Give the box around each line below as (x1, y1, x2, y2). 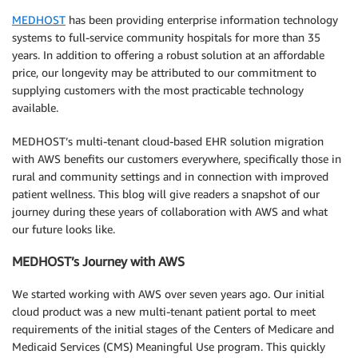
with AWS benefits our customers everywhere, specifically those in (12, 152, 341, 165)
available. (12, 101, 58, 114)
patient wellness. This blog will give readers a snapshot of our (12, 187, 320, 201)
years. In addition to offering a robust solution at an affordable (12, 48, 324, 62)
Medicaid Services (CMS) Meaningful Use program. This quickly (12, 339, 325, 353)
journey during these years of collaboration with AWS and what (12, 205, 328, 218)
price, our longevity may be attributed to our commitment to (12, 66, 316, 79)
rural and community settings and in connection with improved (12, 169, 328, 183)
